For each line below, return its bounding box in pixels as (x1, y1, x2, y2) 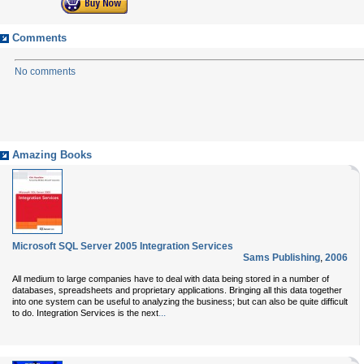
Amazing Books (12, 149, 92, 161)
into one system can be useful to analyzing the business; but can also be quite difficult (12, 297, 348, 306)
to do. (12, 308, 37, 318)
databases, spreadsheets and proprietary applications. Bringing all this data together (12, 285, 342, 295)
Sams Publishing (243, 252, 320, 263)
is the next (115, 308, 158, 318)
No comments (15, 66, 76, 77)
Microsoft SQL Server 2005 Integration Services (12, 240, 233, 252)
